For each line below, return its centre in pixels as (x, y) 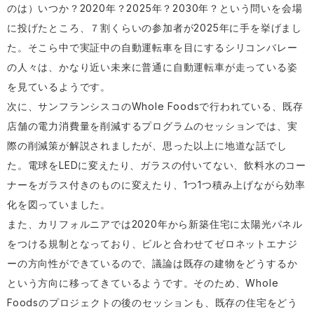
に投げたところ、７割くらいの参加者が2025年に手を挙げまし (155, 28)
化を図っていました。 (59, 204)
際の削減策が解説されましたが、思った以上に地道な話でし (147, 145)
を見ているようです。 (59, 87)
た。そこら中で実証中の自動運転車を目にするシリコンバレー (152, 47)
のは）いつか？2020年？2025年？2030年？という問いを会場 (155, 8)
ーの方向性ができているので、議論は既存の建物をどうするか (152, 263)
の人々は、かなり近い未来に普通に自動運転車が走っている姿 (152, 67)
